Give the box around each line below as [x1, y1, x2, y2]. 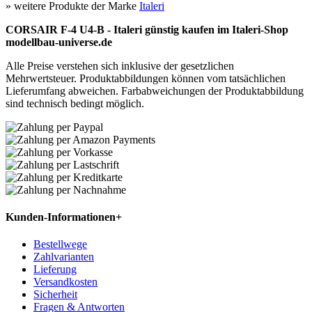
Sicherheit [33, 288, 77, 301]
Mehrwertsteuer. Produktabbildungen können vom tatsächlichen [6, 72, 286, 84]
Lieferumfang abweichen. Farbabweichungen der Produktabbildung [6, 84, 304, 97]
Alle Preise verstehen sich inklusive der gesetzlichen [6, 59, 234, 72]
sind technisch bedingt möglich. [6, 97, 144, 109]
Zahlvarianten [33, 251, 94, 263]
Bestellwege [33, 238, 87, 251]
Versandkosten [33, 276, 97, 288]
